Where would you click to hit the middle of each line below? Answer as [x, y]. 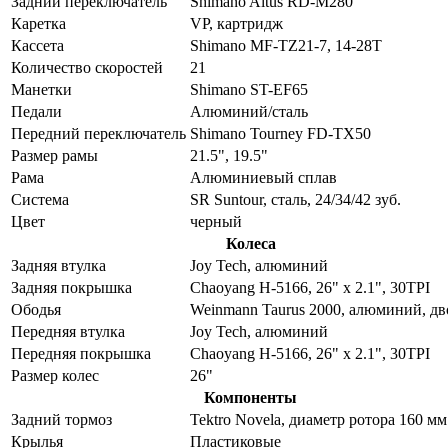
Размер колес [55, 375]
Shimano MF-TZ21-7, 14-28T [286, 45]
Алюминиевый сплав [263, 177]
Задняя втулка [58, 265]
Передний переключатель [98, 133]
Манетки [41, 89]
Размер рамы [54, 155]
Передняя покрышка [81, 353]
